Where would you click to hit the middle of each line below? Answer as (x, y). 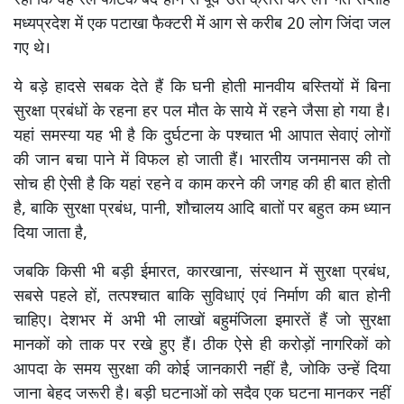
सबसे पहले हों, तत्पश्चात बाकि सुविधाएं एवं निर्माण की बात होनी (202, 297)
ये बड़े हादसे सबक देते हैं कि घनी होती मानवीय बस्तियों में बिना (202, 87)
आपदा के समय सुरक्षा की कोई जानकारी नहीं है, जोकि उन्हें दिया (202, 370)
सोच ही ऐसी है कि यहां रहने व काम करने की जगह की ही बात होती (202, 185)
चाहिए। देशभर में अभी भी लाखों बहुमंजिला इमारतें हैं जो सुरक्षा (202, 321)
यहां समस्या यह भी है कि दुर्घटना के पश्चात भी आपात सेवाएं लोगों (202, 136)
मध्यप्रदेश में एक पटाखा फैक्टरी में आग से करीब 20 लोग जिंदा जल (202, 24)
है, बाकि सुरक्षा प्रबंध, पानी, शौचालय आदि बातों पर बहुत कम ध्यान (202, 209)
